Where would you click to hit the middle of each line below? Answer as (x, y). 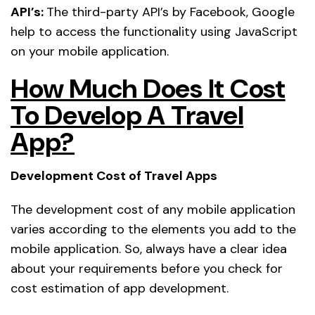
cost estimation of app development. (120, 288)
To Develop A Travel (127, 115)
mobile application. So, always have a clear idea (149, 249)
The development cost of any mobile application (153, 209)
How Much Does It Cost (148, 88)
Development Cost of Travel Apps (114, 175)
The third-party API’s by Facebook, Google (171, 12)
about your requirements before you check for (147, 268)
